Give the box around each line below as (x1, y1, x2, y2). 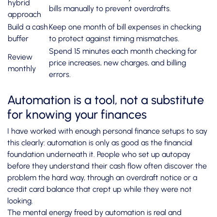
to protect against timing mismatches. (49, 34, 179, 44)
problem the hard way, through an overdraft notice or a (7, 173, 197, 183)
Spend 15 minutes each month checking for (49, 46, 197, 56)
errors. (49, 70, 71, 79)
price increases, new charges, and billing (49, 58, 186, 68)
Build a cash (8, 22, 48, 32)
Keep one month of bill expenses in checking (49, 22, 201, 32)
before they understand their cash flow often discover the (7, 161, 207, 171)
